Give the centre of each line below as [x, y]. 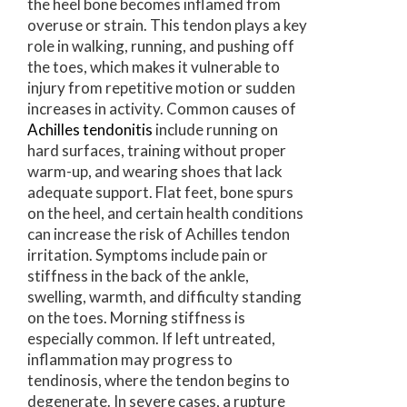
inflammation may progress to [130, 360]
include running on [217, 130]
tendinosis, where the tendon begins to [159, 381]
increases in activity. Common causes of [162, 109]
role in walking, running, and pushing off [161, 46]
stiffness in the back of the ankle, [138, 276]
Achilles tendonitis [91, 130]
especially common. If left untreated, [151, 339]
